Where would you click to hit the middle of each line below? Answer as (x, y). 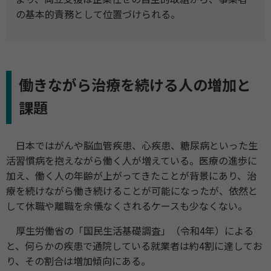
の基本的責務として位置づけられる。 (98, 15)
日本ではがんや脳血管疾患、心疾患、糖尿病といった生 (132, 146)
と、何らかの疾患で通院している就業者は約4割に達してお (134, 246)
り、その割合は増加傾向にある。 (78, 261)
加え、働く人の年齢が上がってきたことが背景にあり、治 (131, 176)
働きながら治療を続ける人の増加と (135, 86)
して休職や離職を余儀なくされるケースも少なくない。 (127, 206)
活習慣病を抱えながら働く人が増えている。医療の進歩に (132, 161)
